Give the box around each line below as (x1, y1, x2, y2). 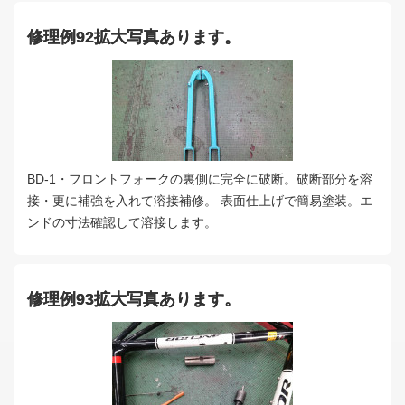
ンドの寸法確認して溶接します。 (27, 215, 217, 231)
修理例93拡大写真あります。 (27, 289, 240, 308)
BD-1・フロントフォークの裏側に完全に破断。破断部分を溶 (27, 172, 372, 187)
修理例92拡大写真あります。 (27, 27, 240, 46)
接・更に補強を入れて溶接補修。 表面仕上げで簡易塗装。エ (27, 193, 372, 209)
